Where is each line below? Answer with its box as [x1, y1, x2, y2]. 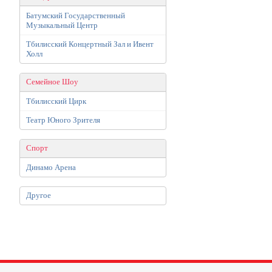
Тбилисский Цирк [26, 97, 86, 106]
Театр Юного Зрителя [26, 115, 100, 124]
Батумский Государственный [26, 11, 125, 20]
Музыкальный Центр [26, 21, 98, 30]
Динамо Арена [26, 163, 76, 172]
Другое [26, 191, 51, 200]
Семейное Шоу [26, 78, 78, 86]
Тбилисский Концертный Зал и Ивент [26, 39, 154, 49]
